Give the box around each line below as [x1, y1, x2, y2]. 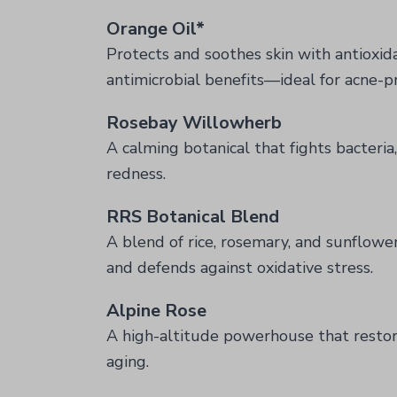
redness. [106, 163, 166, 184]
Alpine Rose [106, 299, 206, 323]
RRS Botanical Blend [106, 205, 279, 229]
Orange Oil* [106, 17, 205, 41]
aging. [106, 351, 149, 372]
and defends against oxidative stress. [106, 257, 373, 278]
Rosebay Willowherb [106, 111, 282, 135]
